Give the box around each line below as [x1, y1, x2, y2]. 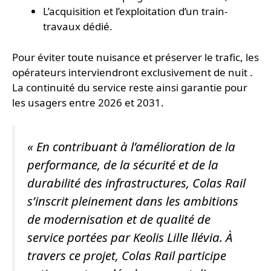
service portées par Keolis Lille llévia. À [27, 229, 232, 246]
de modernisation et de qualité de [27, 211, 211, 228]
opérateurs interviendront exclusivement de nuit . [12, 65, 253, 79]
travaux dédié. [43, 19, 113, 34]
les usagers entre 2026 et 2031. [12, 95, 164, 109]
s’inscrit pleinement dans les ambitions [27, 192, 238, 210]
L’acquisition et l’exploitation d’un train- [43, 4, 227, 19]
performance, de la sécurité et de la [27, 156, 218, 174]
